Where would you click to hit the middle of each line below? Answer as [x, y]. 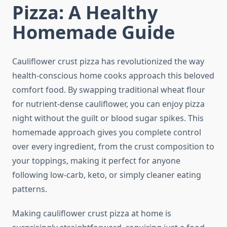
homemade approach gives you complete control [107, 133]
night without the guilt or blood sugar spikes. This [108, 118]
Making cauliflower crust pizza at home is [92, 214]
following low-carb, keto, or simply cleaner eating [107, 175]
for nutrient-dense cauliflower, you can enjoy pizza [108, 104]
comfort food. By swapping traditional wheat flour [109, 90]
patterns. [30, 189]
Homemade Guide [93, 32]
